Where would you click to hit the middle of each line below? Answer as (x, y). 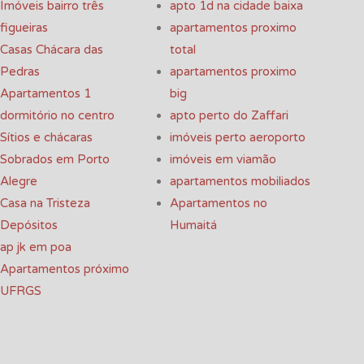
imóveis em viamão (223, 160)
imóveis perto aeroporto (238, 138)
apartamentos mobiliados (240, 182)
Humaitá (193, 225)
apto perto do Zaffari (229, 116)
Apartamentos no (219, 204)
